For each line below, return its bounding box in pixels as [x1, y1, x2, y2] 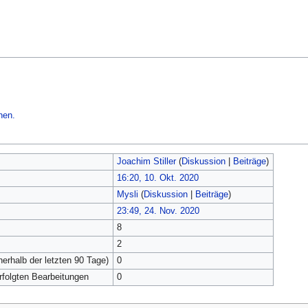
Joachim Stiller [116, 156, 176, 166]
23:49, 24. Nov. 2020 [116, 206, 199, 216]
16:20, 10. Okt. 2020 [116, 173, 199, 183]
